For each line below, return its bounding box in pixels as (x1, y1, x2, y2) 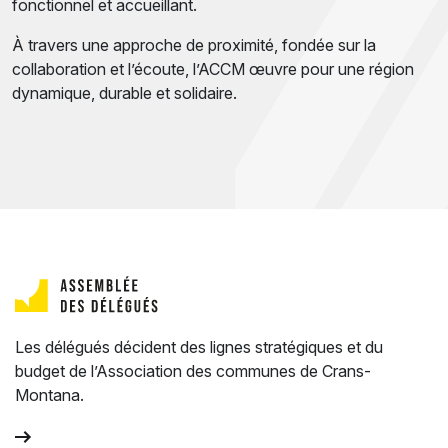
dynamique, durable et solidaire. (12, 83, 237, 103)
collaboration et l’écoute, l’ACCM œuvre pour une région (12, 59, 414, 79)
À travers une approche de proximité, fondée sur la (12, 35, 376, 55)
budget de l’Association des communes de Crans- (15, 361, 371, 381)
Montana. (15, 385, 84, 405)
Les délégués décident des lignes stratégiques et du (15, 337, 383, 357)
